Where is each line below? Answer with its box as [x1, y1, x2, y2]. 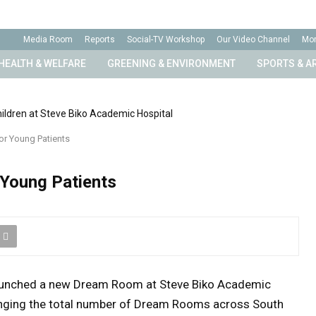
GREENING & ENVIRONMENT [107, 58, 236, 69]
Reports [85, 35, 115, 44]
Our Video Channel [217, 35, 290, 44]
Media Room [23, 35, 73, 44]
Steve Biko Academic [159, 276, 271, 291]
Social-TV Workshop [127, 35, 205, 44]
